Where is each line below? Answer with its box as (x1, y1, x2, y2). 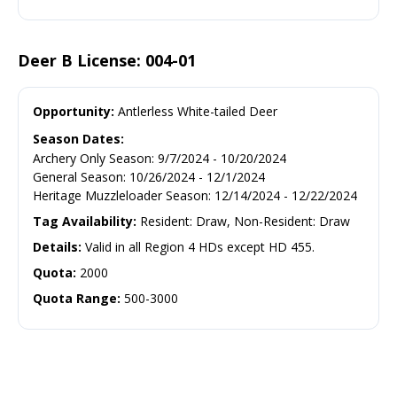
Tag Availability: (33, 212, 140, 230)
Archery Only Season (33, 149, 152, 167)
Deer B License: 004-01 (18, 49, 196, 71)
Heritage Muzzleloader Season (33, 186, 208, 204)
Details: (33, 237, 82, 255)
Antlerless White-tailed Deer (114, 102, 277, 120)
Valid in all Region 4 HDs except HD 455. (82, 237, 315, 255)
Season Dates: (33, 129, 124, 147)
